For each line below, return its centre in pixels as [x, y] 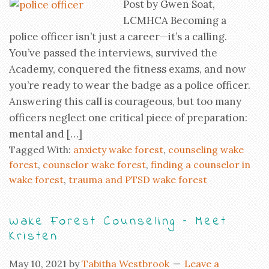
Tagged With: [41, 149]
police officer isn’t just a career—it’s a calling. [118, 36]
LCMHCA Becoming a [175, 20]
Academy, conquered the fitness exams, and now [128, 69]
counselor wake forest [94, 164]
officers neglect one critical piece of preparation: [128, 117]
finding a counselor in [201, 164]
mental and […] [46, 134]
